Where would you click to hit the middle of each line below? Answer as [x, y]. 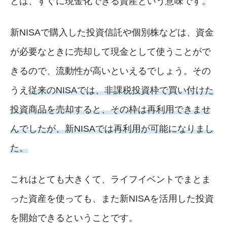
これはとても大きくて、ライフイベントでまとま [110, 179]
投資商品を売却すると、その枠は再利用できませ [110, 109]
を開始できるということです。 [74, 218]
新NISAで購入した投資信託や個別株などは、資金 [112, 32]
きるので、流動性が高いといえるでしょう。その [110, 71]
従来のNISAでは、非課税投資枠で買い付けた [121, 90]
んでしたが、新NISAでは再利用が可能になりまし [112, 128]
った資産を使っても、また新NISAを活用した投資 [112, 198]
